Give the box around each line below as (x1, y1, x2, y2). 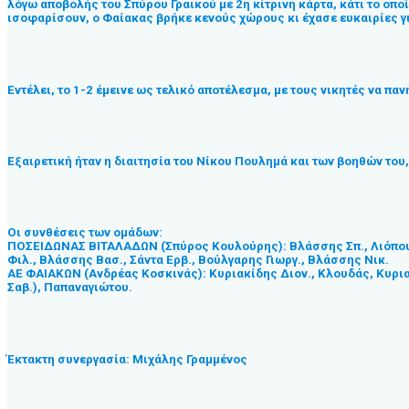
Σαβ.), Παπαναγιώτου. (7, 280, 132, 295)
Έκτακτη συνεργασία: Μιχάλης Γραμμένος (7, 351, 247, 366)
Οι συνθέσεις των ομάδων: (7, 225, 163, 240)
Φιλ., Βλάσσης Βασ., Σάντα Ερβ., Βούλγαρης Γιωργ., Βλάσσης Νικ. (7, 253, 389, 267)
